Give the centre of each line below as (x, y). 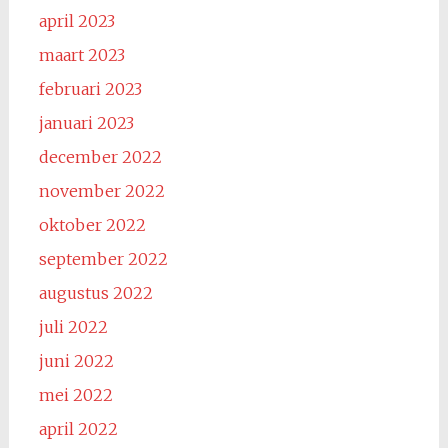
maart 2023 (81, 55)
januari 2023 (86, 123)
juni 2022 (76, 361)
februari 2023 (90, 89)
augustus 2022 (95, 293)
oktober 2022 (92, 225)
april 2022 (78, 429)
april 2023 (76, 21)
